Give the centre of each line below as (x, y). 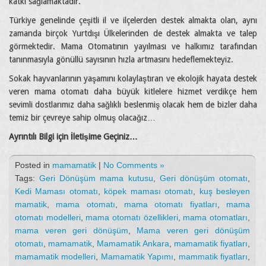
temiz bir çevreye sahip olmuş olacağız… (82, 117)
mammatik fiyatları (213, 256)
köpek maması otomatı (149, 191)
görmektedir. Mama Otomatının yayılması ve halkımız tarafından (133, 46)
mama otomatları (216, 217)
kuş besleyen (225, 191)
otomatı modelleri (48, 217)
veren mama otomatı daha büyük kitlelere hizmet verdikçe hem (133, 91)
